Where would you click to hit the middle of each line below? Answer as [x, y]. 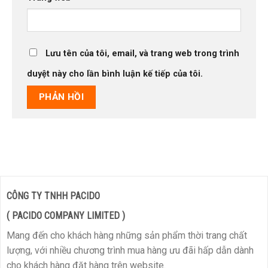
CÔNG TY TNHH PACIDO [53, 196]
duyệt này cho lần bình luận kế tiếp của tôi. [115, 74]
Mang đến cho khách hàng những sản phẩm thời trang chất [127, 235]
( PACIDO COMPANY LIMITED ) [66, 215]
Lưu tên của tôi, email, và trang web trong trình [142, 54]
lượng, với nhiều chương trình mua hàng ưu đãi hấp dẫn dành [130, 250]
